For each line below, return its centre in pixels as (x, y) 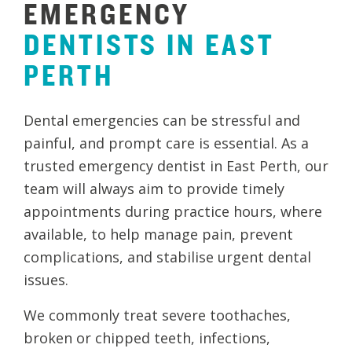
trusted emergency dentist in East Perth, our (176, 165)
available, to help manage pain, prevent (158, 234)
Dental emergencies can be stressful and (162, 120)
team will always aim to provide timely (154, 188)
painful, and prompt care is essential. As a (166, 143)
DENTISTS (91, 44)
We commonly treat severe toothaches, (157, 315)
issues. (46, 279)
